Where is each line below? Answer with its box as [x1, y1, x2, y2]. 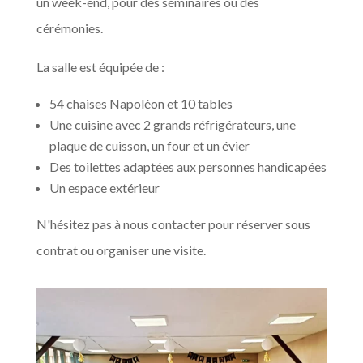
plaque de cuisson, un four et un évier [49, 137, 250, 153]
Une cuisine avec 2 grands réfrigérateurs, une [49, 116, 296, 132]
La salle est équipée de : [36, 58, 164, 75]
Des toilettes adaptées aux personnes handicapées [49, 158, 327, 174]
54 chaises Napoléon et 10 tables [49, 95, 233, 111]
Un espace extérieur [49, 179, 160, 195]
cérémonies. [36, 19, 103, 36]
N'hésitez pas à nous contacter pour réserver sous [36, 216, 310, 232]
